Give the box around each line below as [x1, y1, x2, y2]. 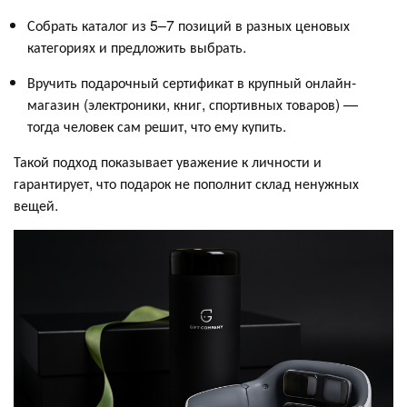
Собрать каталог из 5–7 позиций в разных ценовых [27, 14, 350, 35]
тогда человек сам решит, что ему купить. [27, 114, 286, 136]
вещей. [14, 194, 58, 215]
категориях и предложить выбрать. [27, 35, 246, 57]
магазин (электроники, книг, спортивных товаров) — [27, 93, 358, 114]
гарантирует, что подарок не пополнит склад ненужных [14, 172, 359, 194]
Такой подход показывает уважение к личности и [14, 150, 322, 172]
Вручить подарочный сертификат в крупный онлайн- [27, 71, 356, 93]
